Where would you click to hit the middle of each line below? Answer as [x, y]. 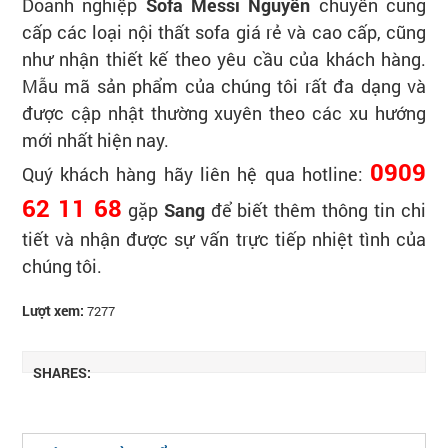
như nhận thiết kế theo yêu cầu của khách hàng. [224, 59]
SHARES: [61, 372]
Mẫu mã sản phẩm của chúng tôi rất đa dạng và [224, 86]
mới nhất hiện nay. [95, 140]
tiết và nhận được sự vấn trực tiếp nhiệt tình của [224, 239]
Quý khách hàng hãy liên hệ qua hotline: [196, 174]
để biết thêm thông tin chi [315, 210]
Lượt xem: [52, 310]
